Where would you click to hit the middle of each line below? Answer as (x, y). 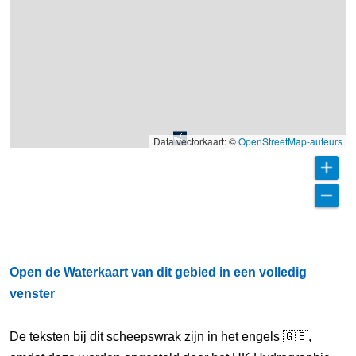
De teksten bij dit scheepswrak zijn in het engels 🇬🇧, (161, 337)
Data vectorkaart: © (196, 141)
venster (32, 294)
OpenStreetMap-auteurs (290, 141)
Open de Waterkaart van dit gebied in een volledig (158, 272)
